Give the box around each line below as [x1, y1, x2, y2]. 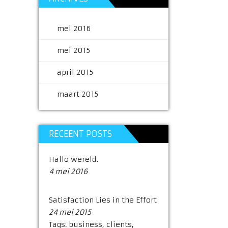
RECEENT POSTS [49, 129, 112, 139]
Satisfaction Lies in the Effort [49, 195, 157, 205]
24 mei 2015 [49, 208, 91, 217]
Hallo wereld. [49, 155, 98, 164]
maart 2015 [57, 90, 98, 99]
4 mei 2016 [49, 167, 88, 176]
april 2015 [57, 68, 93, 77]
